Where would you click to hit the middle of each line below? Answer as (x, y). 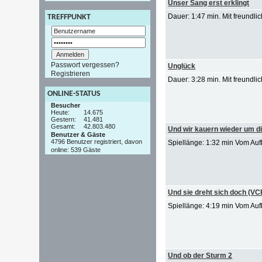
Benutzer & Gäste (78, 134)
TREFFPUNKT (69, 18)
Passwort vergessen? (85, 65)
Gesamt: (63, 126)
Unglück (182, 66)
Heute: (61, 112)
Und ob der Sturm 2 (200, 256)
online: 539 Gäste (76, 150)
